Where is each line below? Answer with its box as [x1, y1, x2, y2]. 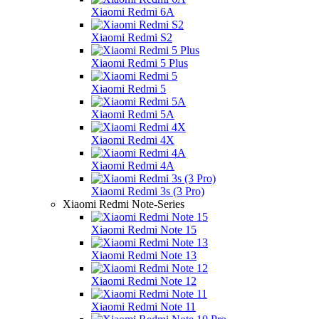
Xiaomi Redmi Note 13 [91, 249, 197, 261]
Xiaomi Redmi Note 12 [91, 274, 197, 287]
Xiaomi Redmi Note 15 [91, 223, 197, 236]
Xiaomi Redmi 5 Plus [91, 56, 188, 69]
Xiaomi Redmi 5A [91, 108, 174, 120]
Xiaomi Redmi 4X [91, 133, 174, 146]
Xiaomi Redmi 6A [91, 5, 174, 18]
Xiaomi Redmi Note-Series [63, 197, 184, 210]
